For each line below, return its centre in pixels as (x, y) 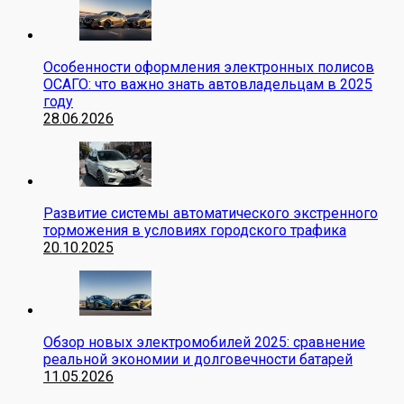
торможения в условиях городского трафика (195, 230)
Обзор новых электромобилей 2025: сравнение (204, 342)
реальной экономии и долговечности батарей (198, 359)
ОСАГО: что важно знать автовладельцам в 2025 (208, 84)
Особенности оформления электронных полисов (209, 67)
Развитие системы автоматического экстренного (211, 213)
